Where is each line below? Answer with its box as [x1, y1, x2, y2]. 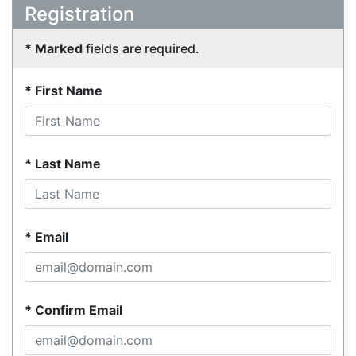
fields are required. [83, 41, 199, 57]
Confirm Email [35, 302, 122, 319]
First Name [35, 83, 103, 99]
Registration [25, 2, 134, 26]
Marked [35, 41, 83, 57]
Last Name [35, 156, 101, 172]
